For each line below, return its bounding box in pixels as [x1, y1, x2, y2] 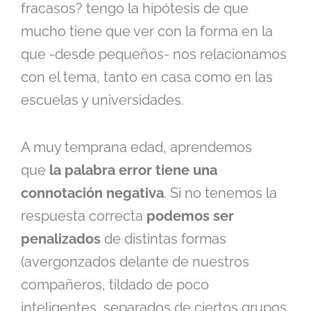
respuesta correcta [21, 208, 146, 225]
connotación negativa [21, 185, 164, 202]
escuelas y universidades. [21, 92, 184, 109]
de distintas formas [104, 230, 226, 248]
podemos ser [146, 208, 234, 225]
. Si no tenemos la [164, 185, 277, 202]
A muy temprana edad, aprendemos [21, 139, 252, 156]
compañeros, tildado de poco [21, 276, 209, 294]
